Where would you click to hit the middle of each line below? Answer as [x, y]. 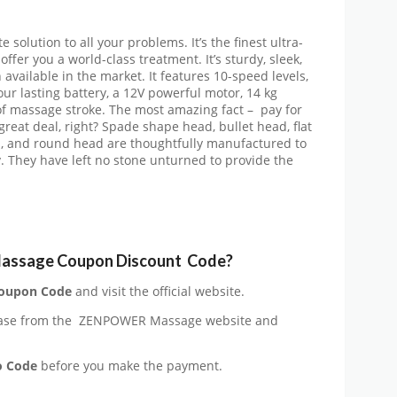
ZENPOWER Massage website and [179, 320]
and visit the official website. [158, 292]
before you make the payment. [132, 366]
